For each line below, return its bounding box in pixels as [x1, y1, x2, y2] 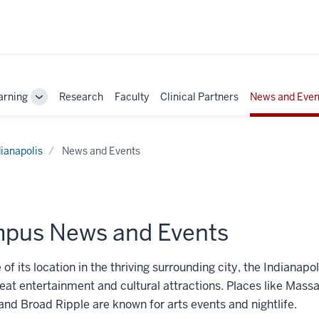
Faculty [115, 90, 149, 103]
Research [59, 90, 103, 103]
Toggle [38, 96, 70, 110]
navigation [38, 126, 87, 140]
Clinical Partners [160, 90, 239, 103]
